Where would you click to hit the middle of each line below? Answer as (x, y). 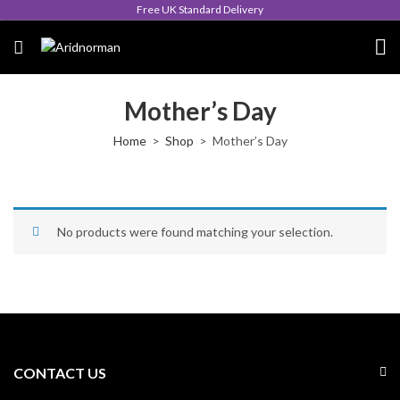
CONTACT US (60, 373)
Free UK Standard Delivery (200, 9)
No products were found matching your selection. (195, 232)
